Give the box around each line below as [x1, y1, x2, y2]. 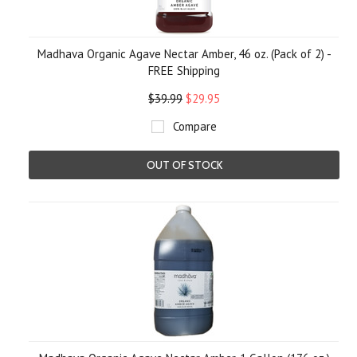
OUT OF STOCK [146, 159, 222, 171]
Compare [173, 119, 217, 134]
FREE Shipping [148, 63, 220, 78]
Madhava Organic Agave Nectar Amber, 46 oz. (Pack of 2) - [37, 46, 331, 61]
